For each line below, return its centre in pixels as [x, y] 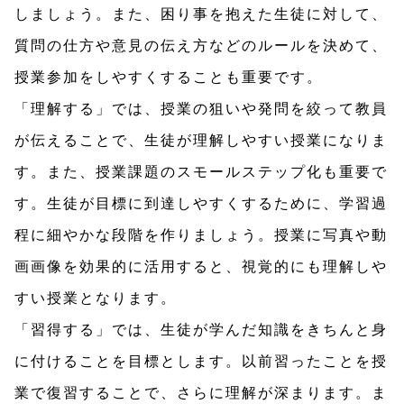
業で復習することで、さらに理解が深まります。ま [201, 391]
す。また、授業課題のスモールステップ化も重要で [201, 170]
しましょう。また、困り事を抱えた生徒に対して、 [201, 13]
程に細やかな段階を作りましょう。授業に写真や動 [201, 234]
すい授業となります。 [96, 297]
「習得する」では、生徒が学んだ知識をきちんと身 [201, 328]
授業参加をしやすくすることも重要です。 [169, 76]
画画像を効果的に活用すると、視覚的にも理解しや [201, 265]
